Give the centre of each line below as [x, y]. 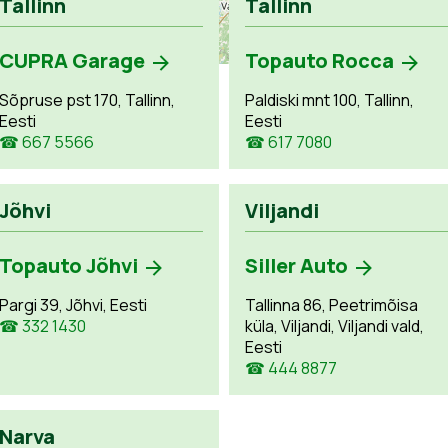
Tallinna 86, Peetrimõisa [331, 305]
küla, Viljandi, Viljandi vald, [334, 326]
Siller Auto [296, 265]
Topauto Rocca [319, 60]
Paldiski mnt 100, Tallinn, [329, 100]
